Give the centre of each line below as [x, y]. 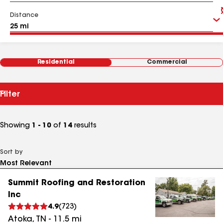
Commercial [167, 62]
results [84, 126]
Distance [24, 15]
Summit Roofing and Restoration [77, 183]
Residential [56, 62]
